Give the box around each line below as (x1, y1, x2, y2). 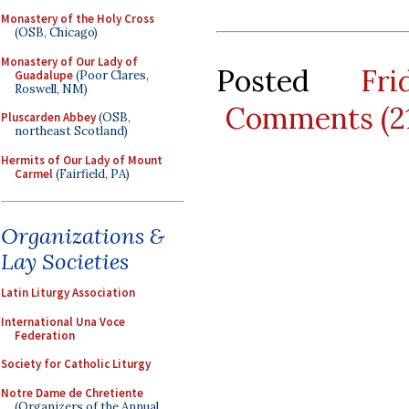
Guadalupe (15, 67, 73, 83)
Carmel (15, 165, 53, 182)
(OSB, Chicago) (15, 25, 98, 40)
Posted (216, 61, 362, 100)
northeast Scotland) (15, 123, 128, 139)
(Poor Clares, (73, 67, 149, 83)
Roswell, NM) (15, 80, 88, 97)
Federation (15, 327, 75, 343)
